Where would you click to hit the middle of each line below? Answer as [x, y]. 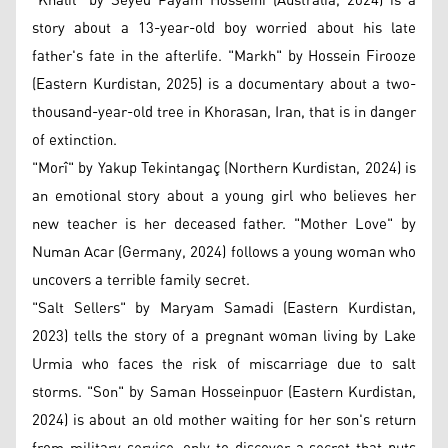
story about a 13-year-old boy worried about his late [224, 28]
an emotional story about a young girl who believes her [224, 196]
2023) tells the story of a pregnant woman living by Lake [224, 336]
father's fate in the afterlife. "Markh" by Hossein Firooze [224, 56]
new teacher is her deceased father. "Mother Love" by [224, 224]
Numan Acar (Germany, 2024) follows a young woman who [224, 252]
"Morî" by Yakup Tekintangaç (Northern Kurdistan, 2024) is [224, 168]
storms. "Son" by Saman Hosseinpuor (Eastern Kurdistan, [224, 392]
